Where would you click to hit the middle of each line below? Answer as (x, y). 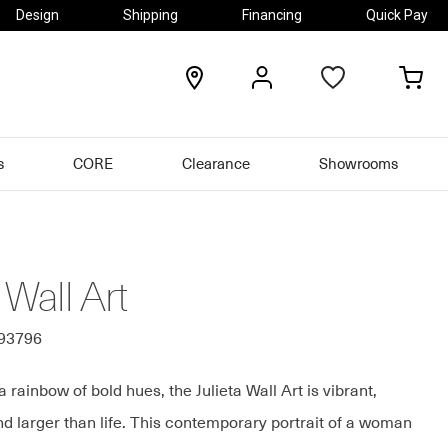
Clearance (216, 164)
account (297, 96)
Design (37, 15)
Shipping (150, 15)
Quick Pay (397, 15)
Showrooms (359, 164)
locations (230, 75)
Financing (272, 15)
